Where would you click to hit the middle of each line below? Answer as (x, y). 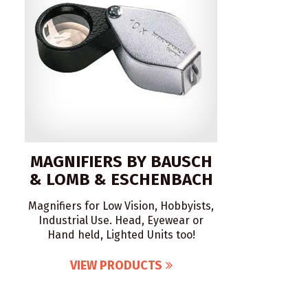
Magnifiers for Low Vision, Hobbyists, (121, 206)
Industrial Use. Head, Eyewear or (121, 220)
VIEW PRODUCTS (116, 265)
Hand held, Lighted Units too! (121, 235)
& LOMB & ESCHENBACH (121, 179)
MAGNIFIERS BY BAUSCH (121, 162)
